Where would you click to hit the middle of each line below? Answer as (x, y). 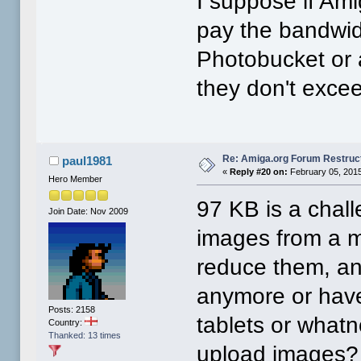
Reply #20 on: (259, 172)
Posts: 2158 (72, 309)
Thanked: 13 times (85, 335)
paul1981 (87, 161)
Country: (67, 322)
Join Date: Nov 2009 (89, 212)
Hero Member (76, 179)
